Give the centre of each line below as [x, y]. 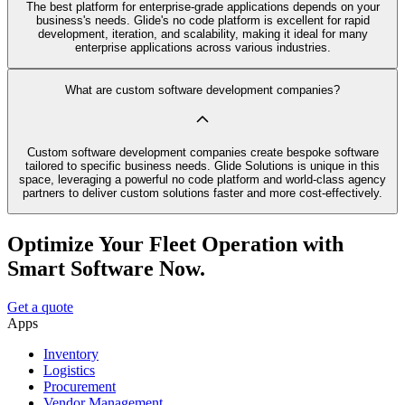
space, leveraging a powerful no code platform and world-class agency [202, 179]
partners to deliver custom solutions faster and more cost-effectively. [202, 193]
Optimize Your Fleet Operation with [175, 245]
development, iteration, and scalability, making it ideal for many [202, 33]
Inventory [71, 354]
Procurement [80, 387]
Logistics [69, 371]
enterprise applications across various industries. [202, 47]
